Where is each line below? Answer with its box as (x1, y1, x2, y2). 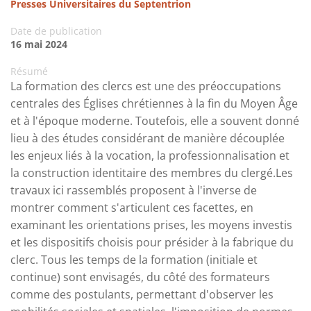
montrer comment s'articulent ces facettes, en (10, 200, 253, 216)
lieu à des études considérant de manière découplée (10, 131, 285, 146)
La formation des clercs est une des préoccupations (10, 78, 281, 94)
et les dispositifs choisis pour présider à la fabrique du (10, 235, 294, 251)
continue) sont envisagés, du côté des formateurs (10, 269, 270, 285)
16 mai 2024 (10, 37, 67, 51)
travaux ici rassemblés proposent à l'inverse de (10, 183, 257, 199)
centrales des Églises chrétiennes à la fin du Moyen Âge (10, 96, 298, 112)
